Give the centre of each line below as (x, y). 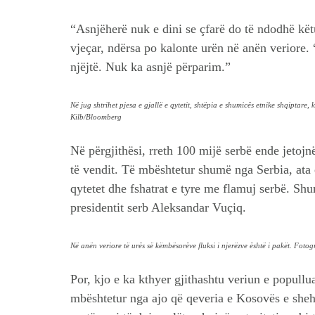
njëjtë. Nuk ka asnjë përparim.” (150, 67)
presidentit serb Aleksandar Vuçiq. (158, 207)
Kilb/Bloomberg (96, 117)
